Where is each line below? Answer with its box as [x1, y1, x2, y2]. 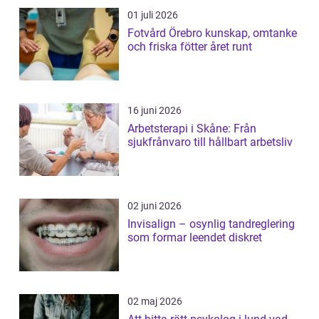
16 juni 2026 [127, 105, 182, 117]
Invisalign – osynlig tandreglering [127, 217, 295, 231]
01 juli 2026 [127, 9, 178, 21]
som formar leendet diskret [127, 231, 262, 245]
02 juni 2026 [127, 200, 182, 212]
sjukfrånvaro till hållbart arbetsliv [127, 135, 293, 150]
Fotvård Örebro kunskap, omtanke [127, 26, 205, 41]
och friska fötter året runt [127, 40, 252, 54]
